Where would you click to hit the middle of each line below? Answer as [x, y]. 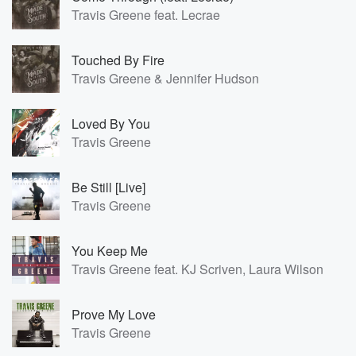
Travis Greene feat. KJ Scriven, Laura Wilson [197, 269]
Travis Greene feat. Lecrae [146, 15]
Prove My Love [114, 314]
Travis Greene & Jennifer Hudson [165, 78]
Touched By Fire [118, 60]
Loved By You [111, 124]
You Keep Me [110, 251]
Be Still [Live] [108, 187]
